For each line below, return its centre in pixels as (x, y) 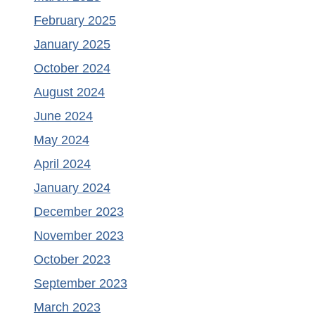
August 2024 (69, 92)
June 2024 (63, 116)
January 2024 (72, 188)
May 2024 (62, 140)
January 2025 (72, 45)
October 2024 (72, 69)
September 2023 (81, 284)
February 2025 (75, 21)
